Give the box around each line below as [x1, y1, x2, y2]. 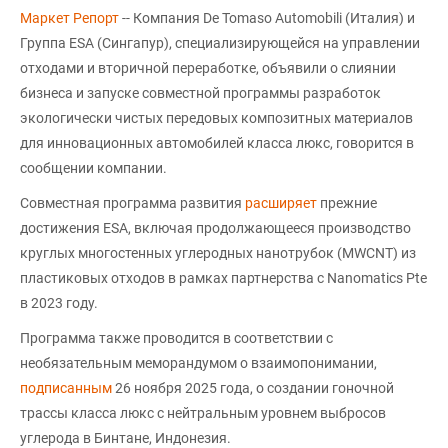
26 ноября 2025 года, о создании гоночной [115, 379, 394, 396]
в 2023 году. [20, 294, 98, 311]
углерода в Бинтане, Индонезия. [20, 429, 231, 446]
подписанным [20, 379, 115, 396]
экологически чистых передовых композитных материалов [20, 109, 413, 126]
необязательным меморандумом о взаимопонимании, [20, 354, 377, 371]
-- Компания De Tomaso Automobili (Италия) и [122, 9, 415, 26]
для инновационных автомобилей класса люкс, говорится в [20, 134, 414, 151]
